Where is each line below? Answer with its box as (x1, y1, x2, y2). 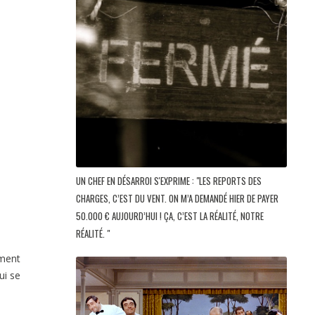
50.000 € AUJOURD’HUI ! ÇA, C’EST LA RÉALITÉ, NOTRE (76, 209, 264, 224)
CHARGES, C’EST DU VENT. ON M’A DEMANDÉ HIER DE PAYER (76, 191, 278, 206)
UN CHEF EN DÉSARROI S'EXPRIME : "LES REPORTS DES (76, 174, 262, 188)
